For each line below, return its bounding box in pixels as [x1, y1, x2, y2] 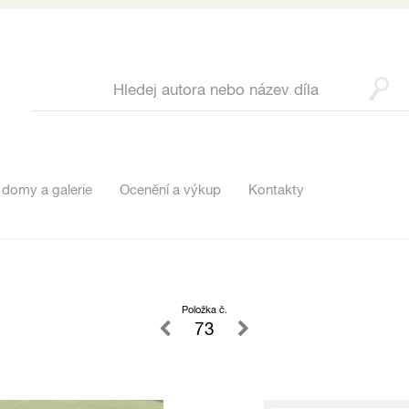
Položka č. [182, 303, 227, 315]
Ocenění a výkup [120, 181, 221, 197]
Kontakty [248, 181, 304, 197]
